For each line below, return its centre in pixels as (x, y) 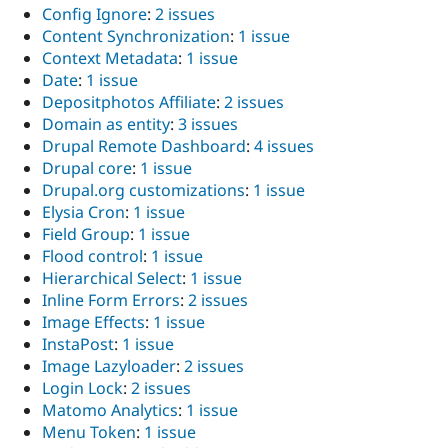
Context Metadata (110, 58)
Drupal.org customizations (143, 190)
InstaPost (78, 344)
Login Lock (82, 388)
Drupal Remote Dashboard (144, 146)
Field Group (86, 234)
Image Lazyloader (109, 366)
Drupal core (87, 168)
